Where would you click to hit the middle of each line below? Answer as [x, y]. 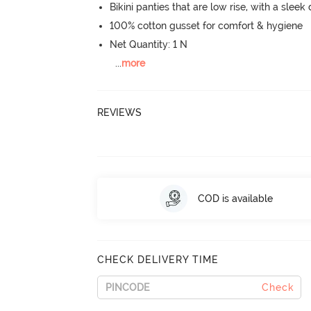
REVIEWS [120, 112]
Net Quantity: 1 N [149, 44]
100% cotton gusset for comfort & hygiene [207, 26]
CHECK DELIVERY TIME [158, 260]
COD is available [235, 198]
